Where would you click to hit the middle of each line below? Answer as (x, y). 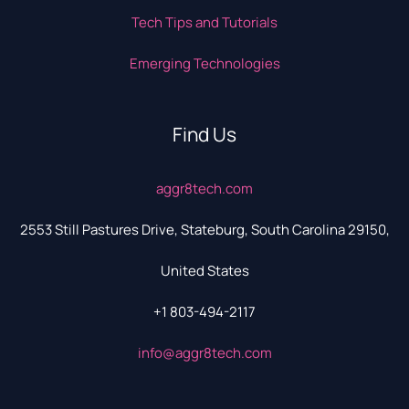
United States (204, 271)
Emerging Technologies (204, 63)
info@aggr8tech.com (204, 353)
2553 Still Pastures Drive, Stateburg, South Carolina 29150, (204, 230)
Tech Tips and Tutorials (204, 22)
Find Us (204, 134)
